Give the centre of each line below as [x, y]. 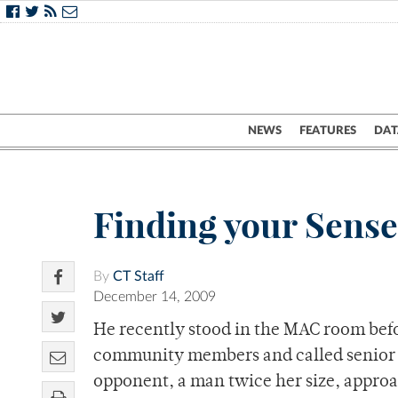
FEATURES [328, 131]
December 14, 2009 [155, 297]
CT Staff [139, 277]
